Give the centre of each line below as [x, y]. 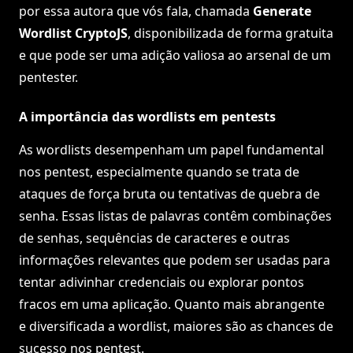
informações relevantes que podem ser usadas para [175, 260]
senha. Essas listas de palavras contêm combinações [175, 216]
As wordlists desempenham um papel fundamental [171, 150]
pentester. [48, 78]
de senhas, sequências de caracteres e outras [154, 238]
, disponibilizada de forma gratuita [230, 33]
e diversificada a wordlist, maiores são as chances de [176, 327]
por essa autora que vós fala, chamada [136, 11]
